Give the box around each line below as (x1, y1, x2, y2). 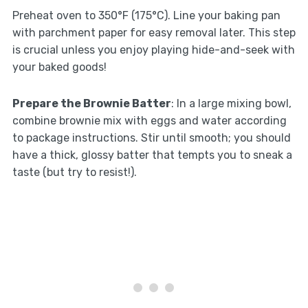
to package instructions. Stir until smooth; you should (12, 131, 291, 144)
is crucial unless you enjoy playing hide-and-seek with (12, 43, 295, 56)
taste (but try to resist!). (12, 165, 137, 179)
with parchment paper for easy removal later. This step (12, 25, 296, 39)
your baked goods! (12, 60, 107, 74)
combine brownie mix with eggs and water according (12, 113, 287, 127)
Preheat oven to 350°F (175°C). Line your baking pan (12, 8, 280, 22)
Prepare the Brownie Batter (12, 96, 171, 110)
